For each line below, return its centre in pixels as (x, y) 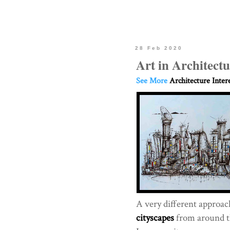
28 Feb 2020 (159, 48)
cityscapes (155, 218)
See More (152, 81)
